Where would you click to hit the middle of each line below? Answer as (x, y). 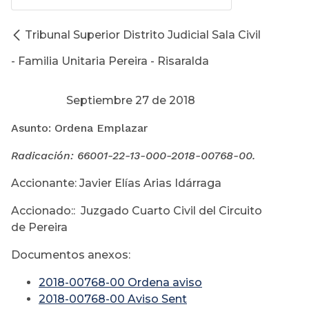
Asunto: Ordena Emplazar (79, 128)
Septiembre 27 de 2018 (103, 101)
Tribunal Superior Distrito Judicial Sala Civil (143, 35)
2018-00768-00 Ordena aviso (120, 283)
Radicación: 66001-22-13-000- (91, 156)
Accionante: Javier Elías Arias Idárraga (116, 183)
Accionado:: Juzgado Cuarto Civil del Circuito (137, 211)
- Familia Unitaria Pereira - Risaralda (110, 61)
